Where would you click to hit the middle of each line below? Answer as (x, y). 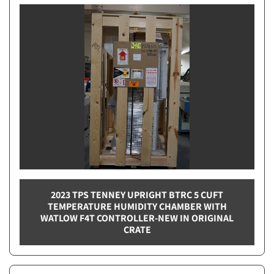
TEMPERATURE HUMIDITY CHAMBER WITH (137, 206)
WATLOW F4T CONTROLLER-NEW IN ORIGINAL (137, 218)
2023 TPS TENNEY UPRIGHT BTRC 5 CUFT (137, 194)
